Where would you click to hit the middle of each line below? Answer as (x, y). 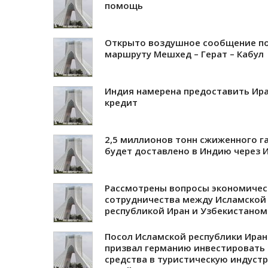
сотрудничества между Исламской (185, 199)
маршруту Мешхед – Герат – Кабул (184, 54)
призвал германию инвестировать (185, 247)
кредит (121, 102)
